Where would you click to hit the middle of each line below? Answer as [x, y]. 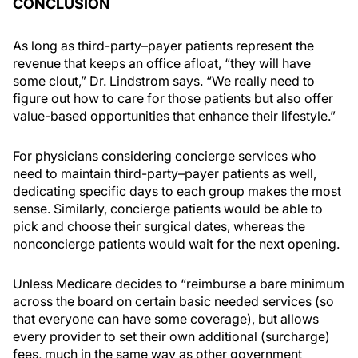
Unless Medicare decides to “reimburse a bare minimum [179, 284]
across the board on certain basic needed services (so [173, 301]
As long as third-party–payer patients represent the [163, 46]
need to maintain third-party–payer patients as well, [165, 173]
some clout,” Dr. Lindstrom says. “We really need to [164, 81]
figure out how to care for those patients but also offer [173, 98]
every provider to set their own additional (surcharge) [171, 336]
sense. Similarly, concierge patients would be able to [168, 209]
